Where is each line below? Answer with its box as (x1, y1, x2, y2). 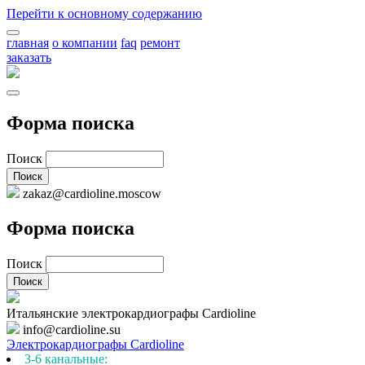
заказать (7, 51, 51, 64)
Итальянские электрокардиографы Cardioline (7, 306, 256, 320)
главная (7, 36, 49, 50)
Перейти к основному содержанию (7, 7, 202, 20)
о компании (52, 36, 117, 50)
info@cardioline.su (23, 322, 121, 336)
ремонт (140, 36, 180, 50)
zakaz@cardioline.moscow (20, 186, 161, 200)
